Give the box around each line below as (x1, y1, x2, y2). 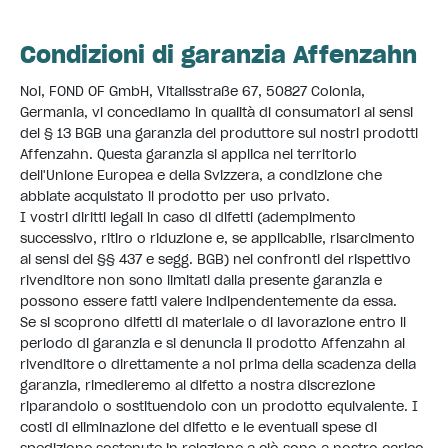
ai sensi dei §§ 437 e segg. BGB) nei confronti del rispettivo (20, 250, 411, 268)
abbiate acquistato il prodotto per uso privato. (20, 187, 330, 205)
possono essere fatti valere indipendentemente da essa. (20, 292, 397, 310)
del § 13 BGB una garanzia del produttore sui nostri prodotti (20, 124, 418, 142)
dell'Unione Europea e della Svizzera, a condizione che (20, 166, 382, 184)
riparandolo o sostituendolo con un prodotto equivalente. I (20, 397, 418, 415)
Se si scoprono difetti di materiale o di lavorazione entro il (20, 313, 406, 331)
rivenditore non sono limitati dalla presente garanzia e (20, 271, 382, 289)
